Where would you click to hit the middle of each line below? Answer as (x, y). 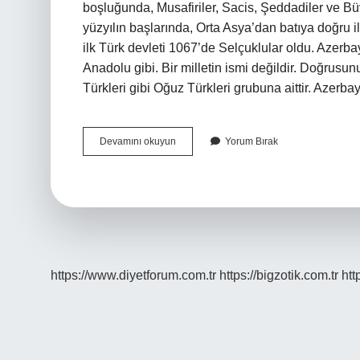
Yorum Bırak (252, 141)
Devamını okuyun (138, 141)
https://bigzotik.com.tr (279, 275)
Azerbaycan (201, 141)
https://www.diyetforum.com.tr (133, 275)
